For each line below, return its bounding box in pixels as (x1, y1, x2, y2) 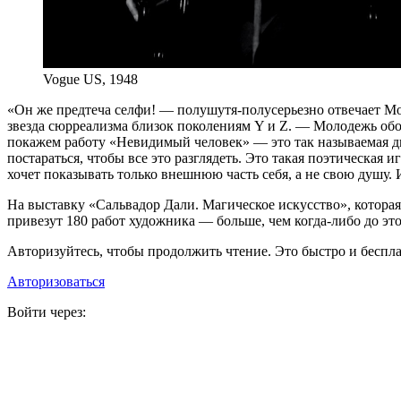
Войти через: (7, 304, 86, 320)
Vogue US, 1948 (43, 72, 138, 88)
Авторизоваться (7, 274, 105, 290)
